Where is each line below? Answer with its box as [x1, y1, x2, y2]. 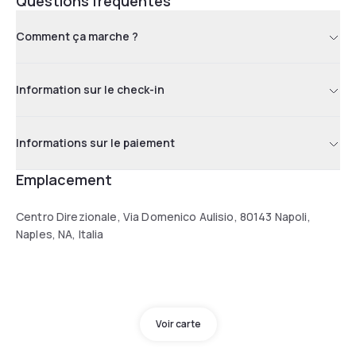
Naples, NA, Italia [16, 226, 104, 242]
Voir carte [155, 316, 201, 331]
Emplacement [16, 169, 112, 189]
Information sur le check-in [16, 81, 164, 97]
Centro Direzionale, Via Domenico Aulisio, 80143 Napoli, [16, 208, 311, 224]
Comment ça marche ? [16, 28, 138, 44]
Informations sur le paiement [16, 134, 175, 150]
